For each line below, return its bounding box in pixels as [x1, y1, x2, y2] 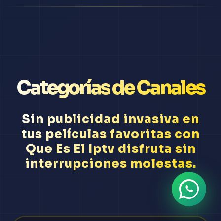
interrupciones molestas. [25, 156, 196, 172]
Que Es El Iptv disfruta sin [25, 142, 196, 157]
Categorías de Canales [16, 76, 205, 100]
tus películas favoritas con [21, 127, 200, 142]
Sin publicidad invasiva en [22, 112, 199, 127]
